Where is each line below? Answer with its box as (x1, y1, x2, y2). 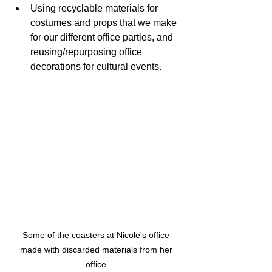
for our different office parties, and (30, 32, 175, 43)
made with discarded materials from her (19, 245, 175, 255)
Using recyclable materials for (30, 3, 160, 14)
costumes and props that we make (30, 18, 179, 29)
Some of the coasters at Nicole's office (22, 230, 172, 240)
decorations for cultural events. (30, 61, 161, 72)
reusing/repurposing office (30, 47, 144, 58)
